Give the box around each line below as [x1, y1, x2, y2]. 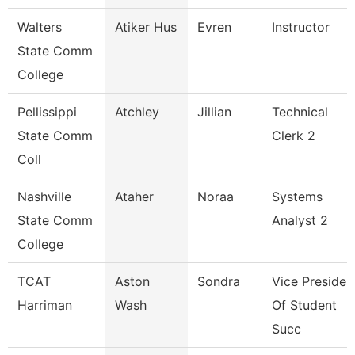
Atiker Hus [115, 19, 177, 35]
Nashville [17, 189, 71, 204]
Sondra [197, 273, 240, 289]
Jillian [197, 104, 231, 120]
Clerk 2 [272, 128, 315, 143]
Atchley [115, 104, 159, 120]
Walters [17, 19, 62, 35]
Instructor [272, 19, 330, 35]
